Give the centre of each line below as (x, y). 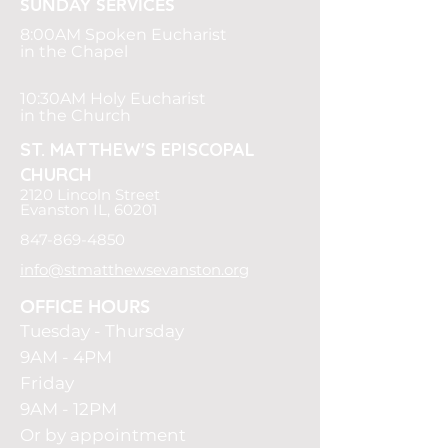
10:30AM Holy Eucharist (113, 98)
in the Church (75, 115)
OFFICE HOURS (85, 306)
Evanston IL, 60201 (88, 209)
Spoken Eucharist (156, 34)
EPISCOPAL (205, 149)
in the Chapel (74, 51)
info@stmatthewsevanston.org (134, 269)
